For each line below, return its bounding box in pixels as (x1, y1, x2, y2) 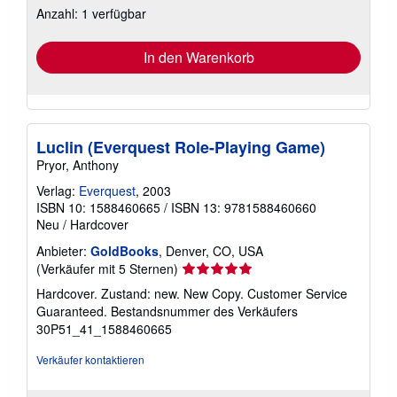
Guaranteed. (36, 302, 111, 320)
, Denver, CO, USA (159, 242, 263, 260)
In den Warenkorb (143, 47, 254, 67)
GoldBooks (90, 242, 159, 260)
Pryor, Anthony (36, 156, 119, 174)
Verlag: (36, 182, 79, 199)
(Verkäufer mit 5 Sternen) (36, 260, 178, 277)
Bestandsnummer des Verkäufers (111, 302, 298, 320)
